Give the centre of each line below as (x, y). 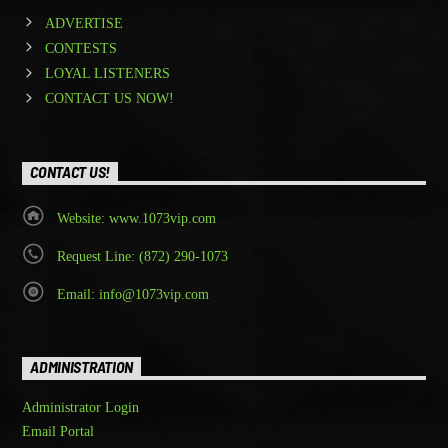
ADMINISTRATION (81, 367)
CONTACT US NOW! (109, 99)
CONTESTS (80, 48)
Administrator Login (81, 407)
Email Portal (58, 431)
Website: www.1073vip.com (136, 218)
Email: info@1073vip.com (132, 294)
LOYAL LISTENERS (107, 73)
